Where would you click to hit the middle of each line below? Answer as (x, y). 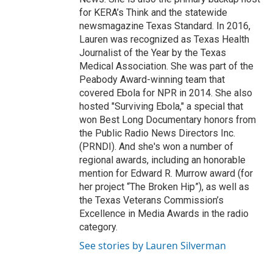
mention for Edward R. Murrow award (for (166, 174)
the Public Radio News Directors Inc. (157, 133)
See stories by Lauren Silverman (153, 246)
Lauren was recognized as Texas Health (164, 40)
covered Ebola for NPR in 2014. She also (166, 93)
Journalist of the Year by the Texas (153, 53)
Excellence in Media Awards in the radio (164, 214)
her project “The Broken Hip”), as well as (164, 187)
